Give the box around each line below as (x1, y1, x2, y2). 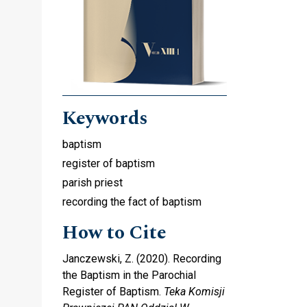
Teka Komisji (164, 284, 225, 298)
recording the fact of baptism (62, 195, 201, 208)
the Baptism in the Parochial (62, 268, 196, 282)
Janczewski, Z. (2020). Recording (62, 251, 221, 265)
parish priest (62, 175, 123, 189)
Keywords (62, 103, 148, 133)
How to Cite (62, 217, 167, 247)
